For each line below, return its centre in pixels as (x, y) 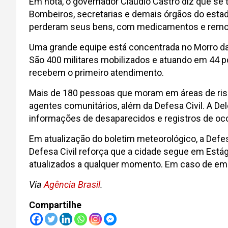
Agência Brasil (72, 184)
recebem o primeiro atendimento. (96, 73)
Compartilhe (55, 205)
